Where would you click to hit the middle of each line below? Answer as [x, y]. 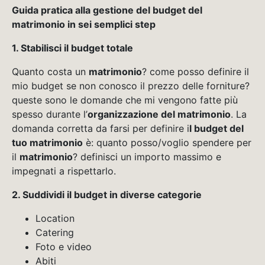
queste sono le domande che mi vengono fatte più [125, 100]
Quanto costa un [50, 71]
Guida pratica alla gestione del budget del [107, 10]
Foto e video [64, 246]
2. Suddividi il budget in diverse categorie [107, 194]
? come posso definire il [195, 71]
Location [55, 218]
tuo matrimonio [47, 142]
